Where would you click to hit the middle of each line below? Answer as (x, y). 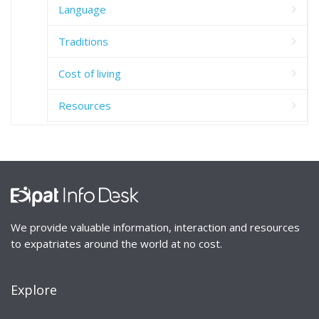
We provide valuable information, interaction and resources (155, 227)
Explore (34, 289)
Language (82, 9)
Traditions (83, 41)
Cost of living (90, 73)
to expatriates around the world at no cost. (116, 243)
